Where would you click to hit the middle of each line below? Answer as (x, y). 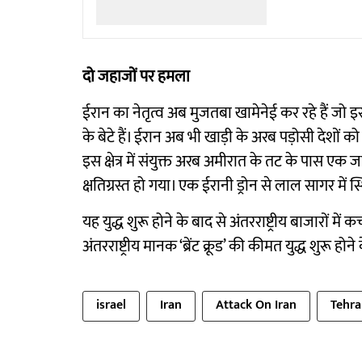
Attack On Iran (256, 305)
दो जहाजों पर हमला (136, 77)
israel (111, 305)
